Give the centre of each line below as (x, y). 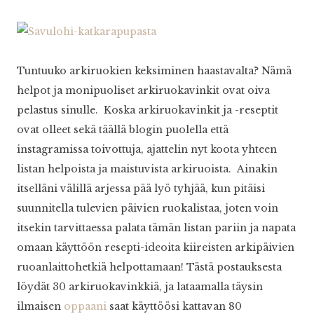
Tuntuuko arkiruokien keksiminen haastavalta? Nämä (154, 71)
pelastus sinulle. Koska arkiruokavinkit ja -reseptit (148, 110)
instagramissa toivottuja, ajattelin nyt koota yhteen (147, 150)
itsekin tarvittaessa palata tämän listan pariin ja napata (156, 228)
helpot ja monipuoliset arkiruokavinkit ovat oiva (143, 91)
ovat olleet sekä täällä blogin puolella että (123, 130)
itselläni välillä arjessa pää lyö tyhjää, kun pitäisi (141, 189)
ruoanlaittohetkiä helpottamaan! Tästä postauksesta (149, 267)
